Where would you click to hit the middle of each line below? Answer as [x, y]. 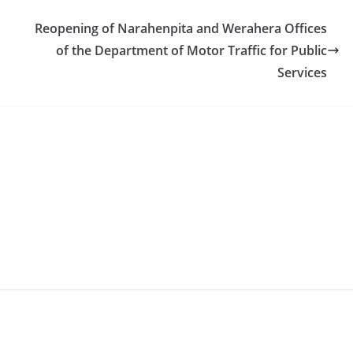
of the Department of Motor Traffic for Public [191, 50]
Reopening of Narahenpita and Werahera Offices [181, 28]
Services [302, 72]
